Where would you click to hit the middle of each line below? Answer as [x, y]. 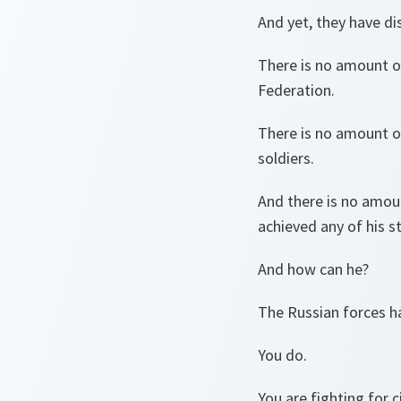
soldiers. [288, 158]
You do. [284, 355]
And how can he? [313, 269]
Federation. [298, 90]
